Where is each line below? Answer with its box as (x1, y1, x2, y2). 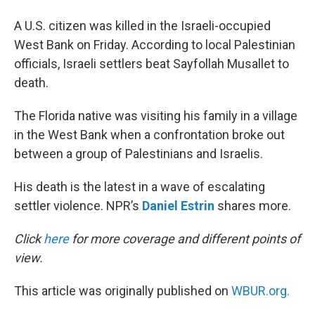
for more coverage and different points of (69, 231, 300, 246)
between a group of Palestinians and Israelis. (14, 146, 263, 161)
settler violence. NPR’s (14, 198, 142, 213)
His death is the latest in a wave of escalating (14, 179, 265, 194)
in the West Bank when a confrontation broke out (14, 127, 285, 142)
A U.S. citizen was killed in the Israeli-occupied (14, 18, 271, 33)
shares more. (214, 198, 291, 213)
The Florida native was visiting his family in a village (14, 108, 297, 123)
